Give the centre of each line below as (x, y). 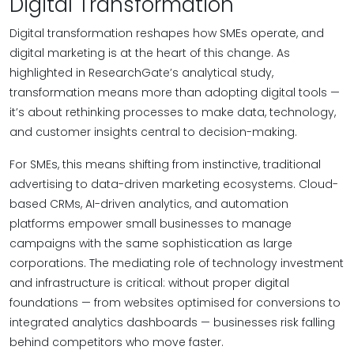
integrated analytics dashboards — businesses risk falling (172, 322)
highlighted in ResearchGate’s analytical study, (141, 73)
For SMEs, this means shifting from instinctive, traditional (165, 164)
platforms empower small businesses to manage (151, 224)
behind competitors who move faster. (117, 342)
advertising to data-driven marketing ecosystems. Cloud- (174, 184)
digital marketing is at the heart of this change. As (150, 53)
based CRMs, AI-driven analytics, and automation (149, 204)
